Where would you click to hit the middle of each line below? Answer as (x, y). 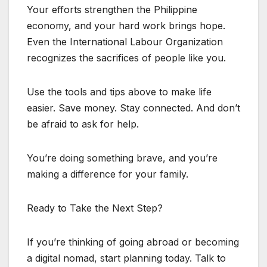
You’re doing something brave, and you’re (122, 158)
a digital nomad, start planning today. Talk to (126, 258)
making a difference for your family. (108, 174)
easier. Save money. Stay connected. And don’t (133, 108)
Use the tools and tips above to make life (119, 91)
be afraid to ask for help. (83, 124)
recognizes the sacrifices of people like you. (126, 58)
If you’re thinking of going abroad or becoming (133, 242)
